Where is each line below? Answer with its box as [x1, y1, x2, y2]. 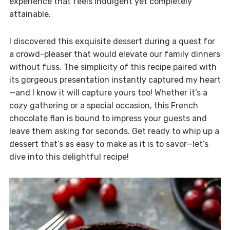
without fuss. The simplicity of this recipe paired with [9, 62, 217, 72]
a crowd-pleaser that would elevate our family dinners [9, 49, 220, 59]
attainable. [9, 9, 51, 19]
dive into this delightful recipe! [9, 151, 129, 162]
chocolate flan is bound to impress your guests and [9, 113, 207, 123]
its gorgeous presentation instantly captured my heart [9, 74, 221, 85]
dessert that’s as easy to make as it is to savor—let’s [9, 139, 208, 149]
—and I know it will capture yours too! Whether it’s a [9, 87, 207, 98]
